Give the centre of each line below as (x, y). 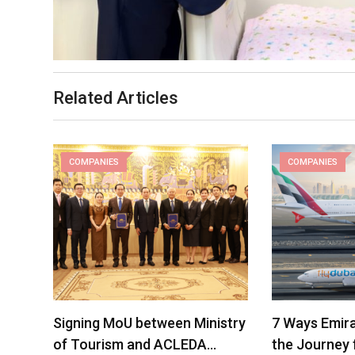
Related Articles (116, 98)
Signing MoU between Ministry (149, 323)
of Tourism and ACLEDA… (135, 344)
